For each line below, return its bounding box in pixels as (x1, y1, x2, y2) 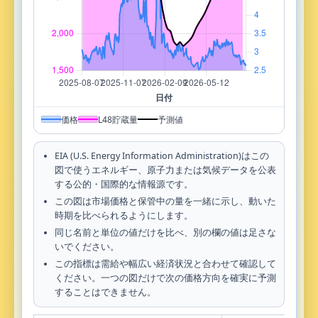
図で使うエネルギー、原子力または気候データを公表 (55, 163, 276, 176)
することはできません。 (55, 285, 156, 298)
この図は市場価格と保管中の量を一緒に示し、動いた (55, 194, 276, 207)
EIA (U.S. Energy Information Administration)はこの (55, 149, 269, 162)
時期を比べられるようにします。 (55, 209, 193, 221)
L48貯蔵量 (98, 113, 138, 126)
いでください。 (55, 240, 119, 253)
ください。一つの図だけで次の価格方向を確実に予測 (55, 271, 276, 284)
